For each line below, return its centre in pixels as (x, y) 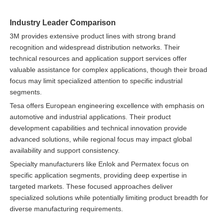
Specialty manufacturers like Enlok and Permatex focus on (99, 164)
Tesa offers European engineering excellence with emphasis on (107, 105)
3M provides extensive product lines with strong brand (93, 36)
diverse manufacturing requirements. (66, 209)
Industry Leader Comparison (63, 22)
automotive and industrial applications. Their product (90, 117)
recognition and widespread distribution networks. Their (95, 47)
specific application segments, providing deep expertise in (98, 175)
